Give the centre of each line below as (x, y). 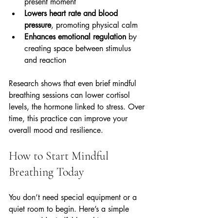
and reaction (45, 60)
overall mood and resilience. (56, 130)
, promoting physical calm (97, 25)
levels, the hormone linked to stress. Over (78, 107)
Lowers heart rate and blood (72, 14)
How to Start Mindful (60, 156)
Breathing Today (46, 172)
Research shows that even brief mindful (74, 84)
